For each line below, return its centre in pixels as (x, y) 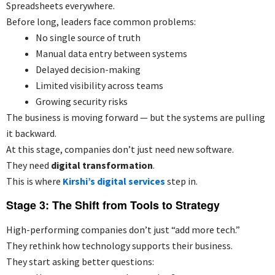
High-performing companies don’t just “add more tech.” (123, 229)
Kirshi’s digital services (114, 181)
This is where (34, 181)
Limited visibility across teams (99, 85)
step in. (181, 181)
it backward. (31, 133)
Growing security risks (82, 101)
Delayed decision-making (88, 69)
